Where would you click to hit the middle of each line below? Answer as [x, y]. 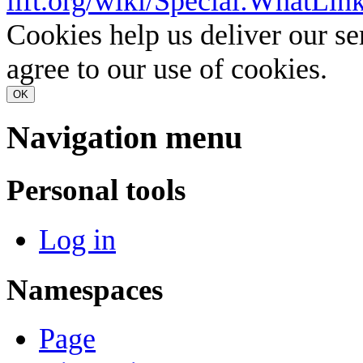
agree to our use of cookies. [167, 69]
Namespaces [85, 289]
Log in [77, 239]
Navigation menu [124, 138]
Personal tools [96, 190]
